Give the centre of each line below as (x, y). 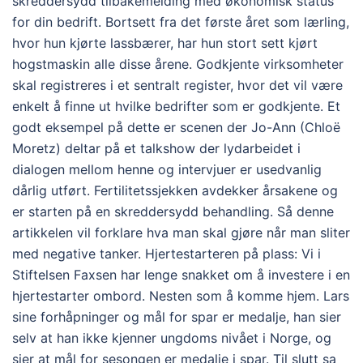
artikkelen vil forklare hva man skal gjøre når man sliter (181, 232)
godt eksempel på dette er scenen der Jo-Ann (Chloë (176, 127)
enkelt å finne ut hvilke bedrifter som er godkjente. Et (176, 106)
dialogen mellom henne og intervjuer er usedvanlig (167, 169)
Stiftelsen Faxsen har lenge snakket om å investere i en (181, 274)
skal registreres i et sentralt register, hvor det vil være (177, 85)
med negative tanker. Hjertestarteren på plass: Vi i (167, 253)
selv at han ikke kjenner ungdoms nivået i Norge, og (172, 337)
